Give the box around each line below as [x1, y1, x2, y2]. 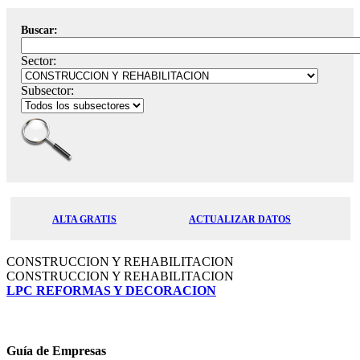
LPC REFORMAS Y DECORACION [6, 284, 216, 297]
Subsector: [21, 84, 74, 97]
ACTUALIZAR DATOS [189, 214, 291, 225]
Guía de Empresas [6, 344, 106, 358]
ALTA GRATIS [52, 214, 117, 225]
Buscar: [21, 24, 58, 36]
